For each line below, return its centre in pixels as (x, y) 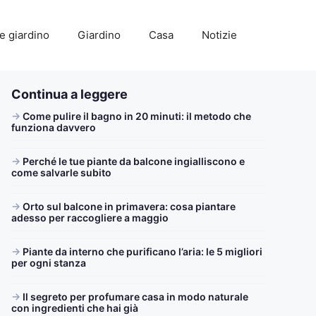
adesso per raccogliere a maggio (90, 218)
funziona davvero (54, 127)
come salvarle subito (61, 172)
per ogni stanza (49, 263)
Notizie (219, 35)
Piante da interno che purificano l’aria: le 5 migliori (142, 251)
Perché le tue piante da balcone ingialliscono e (134, 161)
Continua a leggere (69, 94)
